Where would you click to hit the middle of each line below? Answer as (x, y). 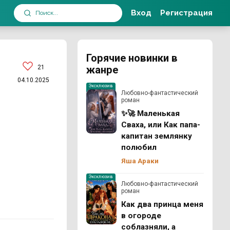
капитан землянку (156, 136)
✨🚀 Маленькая (150, 113)
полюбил (139, 147)
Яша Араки (140, 161)
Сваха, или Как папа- (160, 125)
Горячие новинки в (132, 58)
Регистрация (186, 13)
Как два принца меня (162, 205)
